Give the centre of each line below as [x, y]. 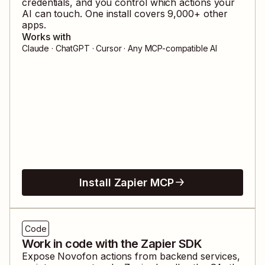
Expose [40, 256]
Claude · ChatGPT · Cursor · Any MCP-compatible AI [120, 48]
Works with [46, 36]
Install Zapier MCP [127, 182]
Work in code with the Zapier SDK [112, 243]
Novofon [77, 256]
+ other [211, 13]
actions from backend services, [169, 256]
